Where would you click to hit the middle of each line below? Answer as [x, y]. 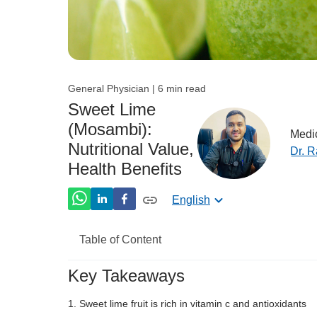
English [191, 200]
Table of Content [120, 239]
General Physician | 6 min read [137, 88]
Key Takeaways [126, 275]
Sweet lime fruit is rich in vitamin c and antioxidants [193, 303]
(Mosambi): [110, 129]
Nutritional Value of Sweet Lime [192, 283]
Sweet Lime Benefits [165, 309]
